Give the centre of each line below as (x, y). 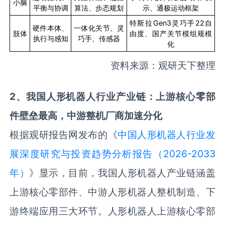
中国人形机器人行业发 (166, 134)
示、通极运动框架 (171, 8)
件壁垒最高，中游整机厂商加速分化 (86, 115)
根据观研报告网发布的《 (64, 134)
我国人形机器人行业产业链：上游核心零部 (121, 96)
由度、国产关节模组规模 (171, 33)
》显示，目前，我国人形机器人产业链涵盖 (122, 173)
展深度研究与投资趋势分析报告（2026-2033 (113, 153)
